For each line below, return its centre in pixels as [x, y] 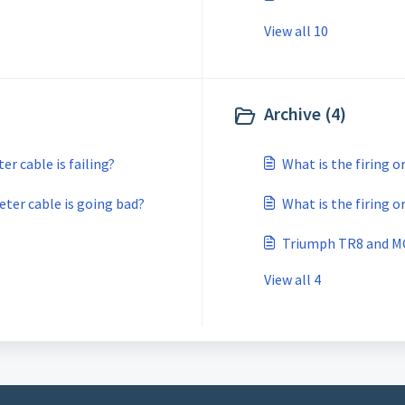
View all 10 [296, 31]
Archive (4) [305, 113]
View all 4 [292, 279]
